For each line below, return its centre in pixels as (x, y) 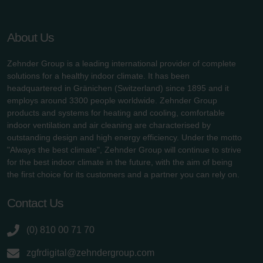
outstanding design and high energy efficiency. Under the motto (124, 138)
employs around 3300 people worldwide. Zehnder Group (112, 101)
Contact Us (35, 203)
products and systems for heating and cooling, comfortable (116, 113)
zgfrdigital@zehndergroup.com (90, 253)
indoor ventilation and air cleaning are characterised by (109, 125)
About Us (31, 38)
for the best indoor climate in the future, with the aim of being (120, 162)
